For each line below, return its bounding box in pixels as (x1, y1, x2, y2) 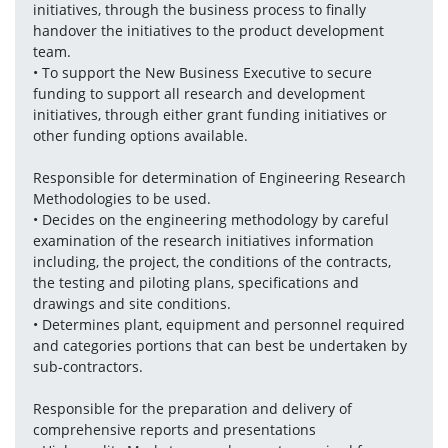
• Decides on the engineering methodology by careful (32, 210, 389, 229)
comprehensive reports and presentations (32, 420, 316, 439)
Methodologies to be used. (32, 189, 211, 208)
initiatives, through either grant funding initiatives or (32, 105, 387, 124)
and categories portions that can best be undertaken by (32, 336, 407, 355)
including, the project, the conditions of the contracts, (32, 252, 391, 271)
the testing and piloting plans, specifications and (32, 273, 359, 292)
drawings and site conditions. (32, 294, 231, 313)
